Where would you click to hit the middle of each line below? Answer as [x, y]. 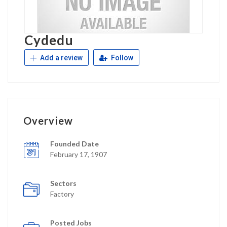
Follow [121, 58]
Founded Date [74, 144]
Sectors [63, 183]
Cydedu [49, 40]
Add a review [61, 58]
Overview [48, 121]
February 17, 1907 [79, 154]
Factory [62, 194]
